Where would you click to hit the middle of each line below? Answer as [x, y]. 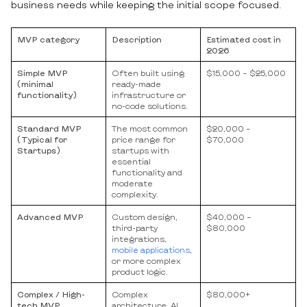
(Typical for [42, 139]
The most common [150, 128]
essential [131, 161]
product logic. [140, 272]
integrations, [139, 239]
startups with [140, 150]
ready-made [136, 84]
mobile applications [151, 250]
